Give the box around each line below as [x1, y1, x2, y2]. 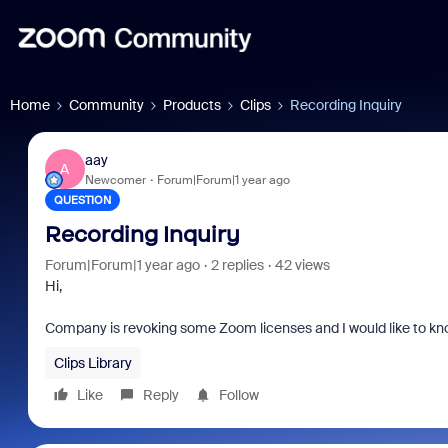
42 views [274, 256, 330, 274]
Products [163, 96, 221, 114]
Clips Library [53, 354, 132, 372]
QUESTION [53, 193, 111, 207]
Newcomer [84, 171, 146, 188]
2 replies [210, 256, 264, 274]
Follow [218, 386, 259, 404]
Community [69, 96, 144, 114]
